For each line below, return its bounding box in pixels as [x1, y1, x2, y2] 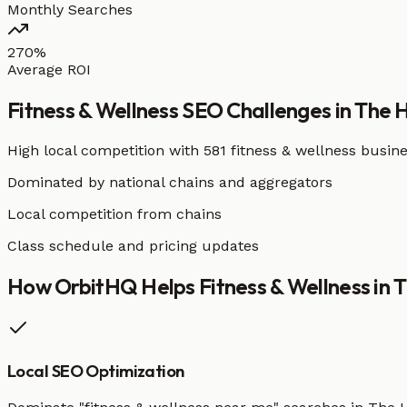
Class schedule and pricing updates [7, 236, 259, 254]
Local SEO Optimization [7, 360, 184, 382]
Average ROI [7, 60, 91, 78]
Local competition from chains [7, 204, 222, 223]
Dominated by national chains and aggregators [7, 173, 333, 191]
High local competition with [7, 141, 203, 159]
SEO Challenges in [178, 95, 355, 124]
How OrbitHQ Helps [7, 272, 200, 300]
